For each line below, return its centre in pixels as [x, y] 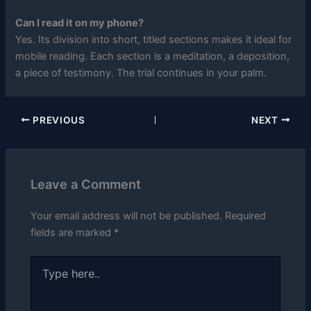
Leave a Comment [86, 184]
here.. [43, 276]
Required [246, 216]
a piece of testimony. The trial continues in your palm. [141, 73]
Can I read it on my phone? [80, 23]
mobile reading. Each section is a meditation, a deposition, [153, 57]
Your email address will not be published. [127, 216]
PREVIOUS [58, 120]
